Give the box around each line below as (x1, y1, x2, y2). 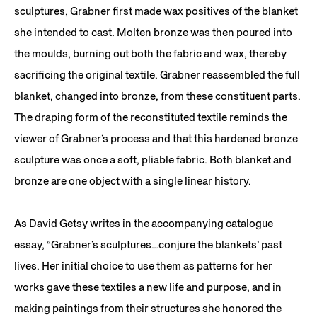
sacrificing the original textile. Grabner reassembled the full (14, 67, 300, 81)
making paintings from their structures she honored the (14, 301, 282, 315)
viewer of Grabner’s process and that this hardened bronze (14, 131, 298, 145)
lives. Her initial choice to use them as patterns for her (14, 258, 272, 272)
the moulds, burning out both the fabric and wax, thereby (14, 46, 287, 60)
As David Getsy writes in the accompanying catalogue (14, 216, 273, 230)
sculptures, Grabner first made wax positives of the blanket (14, 4, 298, 18)
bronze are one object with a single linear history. (14, 173, 251, 188)
